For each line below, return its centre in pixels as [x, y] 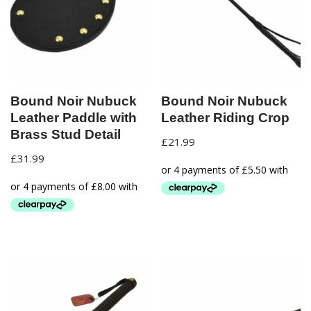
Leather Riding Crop [226, 118]
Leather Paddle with [74, 118]
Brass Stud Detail [66, 135]
